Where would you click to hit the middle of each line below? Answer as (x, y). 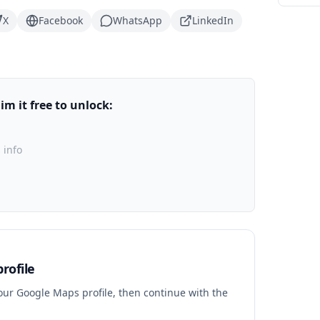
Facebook (61, 20)
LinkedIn (213, 20)
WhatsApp (137, 20)
